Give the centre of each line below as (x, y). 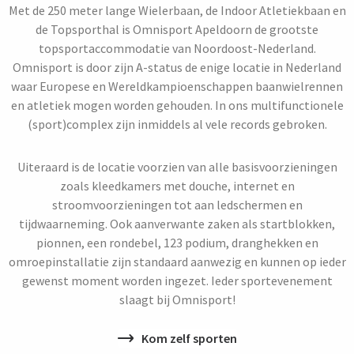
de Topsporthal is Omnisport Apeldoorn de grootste (177, 29)
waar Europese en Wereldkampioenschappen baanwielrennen (177, 86)
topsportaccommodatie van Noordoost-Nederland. (177, 48)
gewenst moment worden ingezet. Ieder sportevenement (177, 281)
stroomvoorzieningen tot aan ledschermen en (177, 205)
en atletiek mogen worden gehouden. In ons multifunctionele (177, 105)
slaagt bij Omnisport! (177, 299)
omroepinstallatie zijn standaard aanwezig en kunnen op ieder (177, 262)
